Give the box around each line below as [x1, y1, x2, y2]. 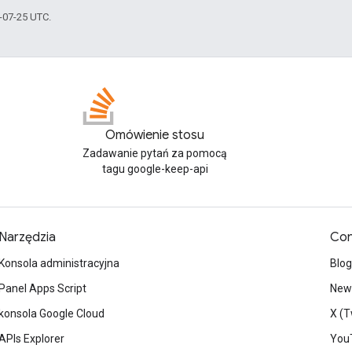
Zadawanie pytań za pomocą [82, 147, 227, 159]
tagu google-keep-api [101, 163, 208, 175]
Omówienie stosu [105, 127, 204, 143]
